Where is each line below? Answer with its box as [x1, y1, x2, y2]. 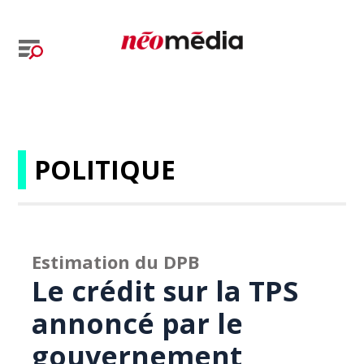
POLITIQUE [34, 152, 176, 187]
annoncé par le [32, 305, 244, 342]
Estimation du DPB [32, 249, 201, 274]
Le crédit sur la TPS [32, 272, 299, 310]
